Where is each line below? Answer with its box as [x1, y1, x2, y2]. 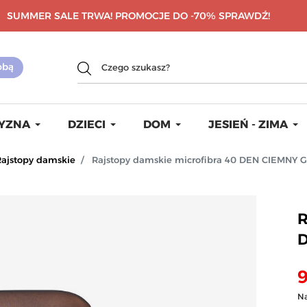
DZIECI [68, 118, 106, 131]
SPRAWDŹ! [218, 10, 270, 22]
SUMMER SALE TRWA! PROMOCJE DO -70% [6, 10, 219, 22]
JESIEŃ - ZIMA [208, 118, 288, 131]
